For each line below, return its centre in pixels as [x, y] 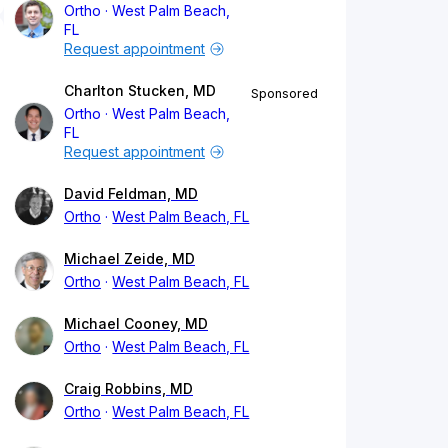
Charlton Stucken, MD [140, 91]
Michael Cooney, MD [136, 324]
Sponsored [284, 94]
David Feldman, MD [131, 194]
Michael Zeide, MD [129, 259]
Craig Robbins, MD [128, 389]
